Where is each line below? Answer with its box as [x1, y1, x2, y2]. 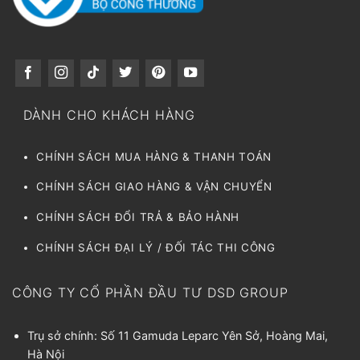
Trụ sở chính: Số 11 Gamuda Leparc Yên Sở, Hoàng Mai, [27, 328, 328, 342]
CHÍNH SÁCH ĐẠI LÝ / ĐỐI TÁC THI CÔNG [36, 240, 276, 254]
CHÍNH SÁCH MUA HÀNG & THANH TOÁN [36, 149, 272, 163]
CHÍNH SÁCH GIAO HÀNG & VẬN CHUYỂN [36, 180, 276, 194]
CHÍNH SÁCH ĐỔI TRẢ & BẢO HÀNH [36, 211, 243, 223]
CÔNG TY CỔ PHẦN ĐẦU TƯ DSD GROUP [11, 284, 288, 301]
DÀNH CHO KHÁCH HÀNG [22, 106, 195, 123]
